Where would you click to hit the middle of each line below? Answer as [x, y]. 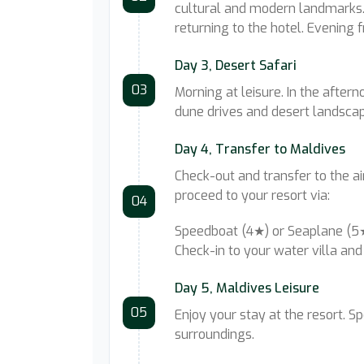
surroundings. [214, 334]
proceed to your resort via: [252, 195]
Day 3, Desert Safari [236, 65]
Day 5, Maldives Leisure [247, 288]
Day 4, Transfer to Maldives [260, 149]
